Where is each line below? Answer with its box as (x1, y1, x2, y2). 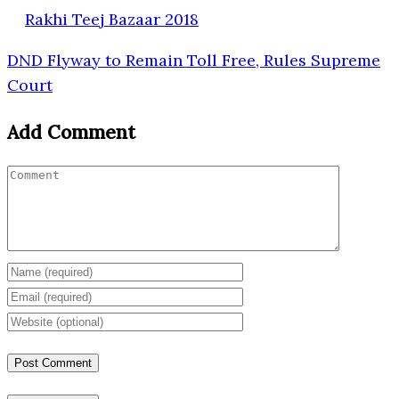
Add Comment (7, 119, 135, 144)
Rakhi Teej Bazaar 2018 (25, 9, 199, 30)
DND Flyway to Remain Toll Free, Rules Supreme (7, 50, 380, 71)
